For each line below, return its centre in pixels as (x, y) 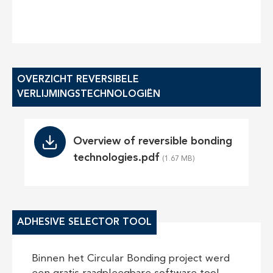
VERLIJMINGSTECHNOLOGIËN (89, 94)
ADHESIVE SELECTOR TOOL (84, 222)
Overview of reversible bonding (153, 141)
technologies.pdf (116, 158)
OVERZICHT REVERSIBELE (78, 80)
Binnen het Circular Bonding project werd (131, 259)
